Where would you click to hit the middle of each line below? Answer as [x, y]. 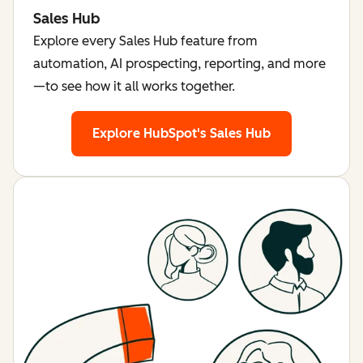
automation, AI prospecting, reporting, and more [179, 63]
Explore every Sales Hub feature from [145, 41]
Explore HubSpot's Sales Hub [181, 133]
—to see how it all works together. [134, 86]
